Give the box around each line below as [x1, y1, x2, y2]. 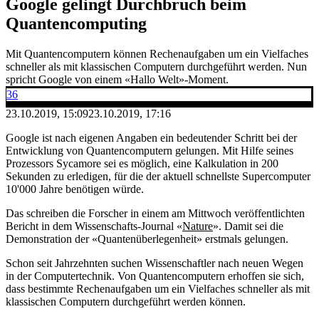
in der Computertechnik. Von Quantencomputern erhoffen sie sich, [6, 269, 304, 282]
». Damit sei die [213, 219, 283, 232]
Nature [182, 219, 213, 232]
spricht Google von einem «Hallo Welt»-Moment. [6, 73, 229, 85]
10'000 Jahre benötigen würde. [6, 182, 144, 195]
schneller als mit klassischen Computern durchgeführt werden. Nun [6, 60, 307, 73]
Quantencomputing [6, 14, 147, 33]
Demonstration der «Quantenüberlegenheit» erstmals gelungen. [6, 232, 288, 245]
